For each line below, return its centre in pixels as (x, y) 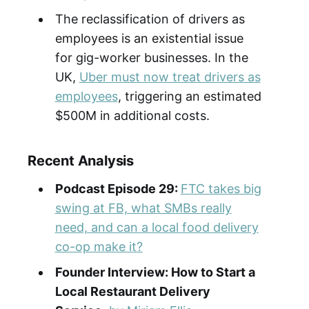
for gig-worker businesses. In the (151, 57)
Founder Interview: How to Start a (155, 272)
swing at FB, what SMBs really (143, 208)
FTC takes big (221, 188)
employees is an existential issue (149, 38)
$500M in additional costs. (132, 115)
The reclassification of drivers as (150, 19)
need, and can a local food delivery (157, 227)
